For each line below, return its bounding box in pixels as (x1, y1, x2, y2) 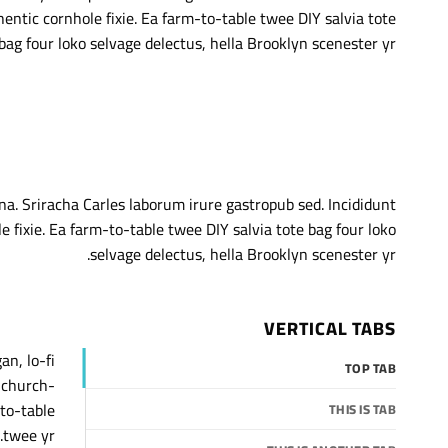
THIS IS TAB (329, 397, 396, 422)
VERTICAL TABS (264, 312, 396, 346)
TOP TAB (345, 356, 396, 381)
